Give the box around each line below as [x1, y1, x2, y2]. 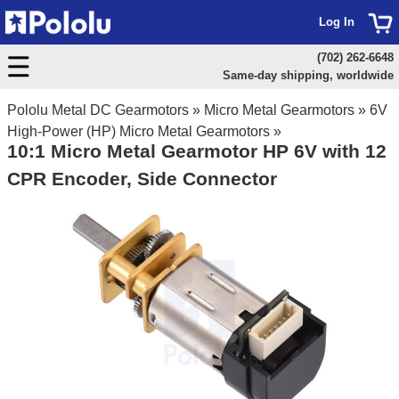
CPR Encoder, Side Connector [7, 168, 277, 189]
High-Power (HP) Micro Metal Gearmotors [7, 124, 270, 139]
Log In [319, 15, 354, 28]
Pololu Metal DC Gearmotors [7, 102, 189, 118]
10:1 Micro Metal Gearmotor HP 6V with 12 [7, 141, 387, 161]
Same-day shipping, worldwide [222, 69, 394, 82]
